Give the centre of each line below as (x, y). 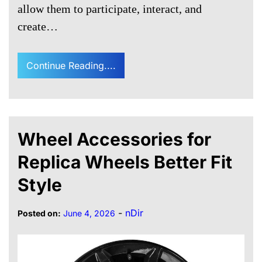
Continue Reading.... (71, 66)
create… (38, 27)
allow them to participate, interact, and (110, 9)
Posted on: (39, 213)
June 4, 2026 (89, 213)
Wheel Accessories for (114, 139)
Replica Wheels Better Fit (125, 162)
